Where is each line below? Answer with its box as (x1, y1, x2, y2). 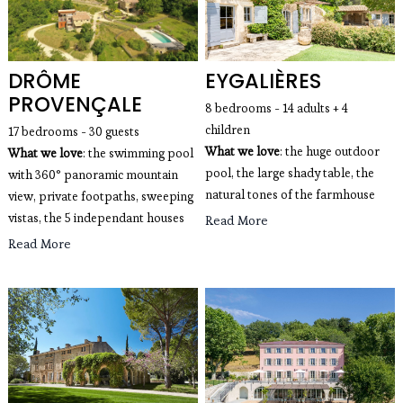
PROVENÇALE (7, 89, 142, 119)
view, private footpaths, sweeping (7, 188, 193, 204)
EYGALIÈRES (205, 66, 321, 95)
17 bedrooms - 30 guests (7, 123, 139, 139)
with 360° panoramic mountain (7, 166, 178, 183)
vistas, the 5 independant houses (7, 210, 184, 226)
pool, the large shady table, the (205, 165, 374, 181)
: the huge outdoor (280, 143, 380, 159)
